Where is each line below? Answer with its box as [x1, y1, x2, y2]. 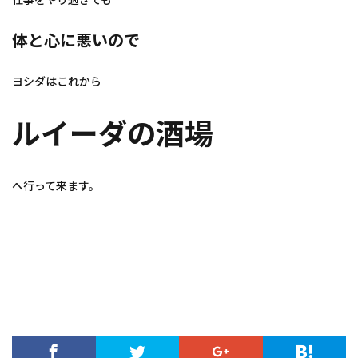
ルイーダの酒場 [12, 116, 213, 152]
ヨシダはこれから [12, 74, 101, 89]
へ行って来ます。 [12, 179, 100, 193]
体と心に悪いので [12, 30, 140, 50]
